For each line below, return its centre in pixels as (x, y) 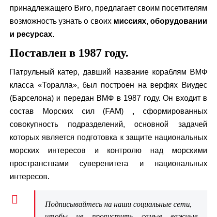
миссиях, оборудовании (160, 21)
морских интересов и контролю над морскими (108, 150)
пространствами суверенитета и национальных (108, 163)
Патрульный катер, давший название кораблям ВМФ (108, 72)
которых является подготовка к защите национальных (108, 137)
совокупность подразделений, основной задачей (108, 124)
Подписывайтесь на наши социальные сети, (120, 204)
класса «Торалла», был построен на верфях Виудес (108, 85)
